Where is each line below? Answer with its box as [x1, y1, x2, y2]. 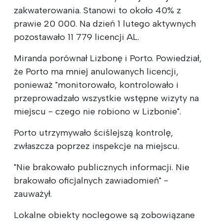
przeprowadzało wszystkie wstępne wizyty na [14, 92, 199, 104]
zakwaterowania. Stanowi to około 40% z [14, 4, 181, 16]
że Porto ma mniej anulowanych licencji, [14, 66, 179, 77]
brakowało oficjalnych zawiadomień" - [14, 175, 168, 186]
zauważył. [14, 188, 52, 199]
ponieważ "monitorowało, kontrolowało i [14, 79, 179, 90]
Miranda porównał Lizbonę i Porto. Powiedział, [14, 52, 202, 64]
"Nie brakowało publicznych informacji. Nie [14, 161, 189, 173]
